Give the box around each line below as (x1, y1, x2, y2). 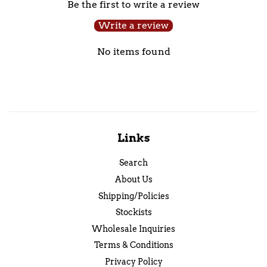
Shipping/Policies (98, 190, 169, 201)
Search (119, 157, 148, 169)
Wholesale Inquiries (92, 223, 175, 234)
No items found (97, 46, 170, 58)
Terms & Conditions (94, 240, 173, 251)
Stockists (115, 207, 152, 218)
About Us (114, 174, 153, 185)
